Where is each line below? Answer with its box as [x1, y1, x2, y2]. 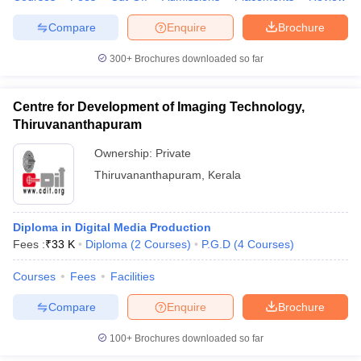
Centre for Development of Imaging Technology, [13, 100, 305, 114]
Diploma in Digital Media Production [13, 221, 211, 234]
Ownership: [94, 147, 156, 160]
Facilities [110, 270, 155, 283]
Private [156, 147, 191, 160]
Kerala [208, 168, 241, 181]
